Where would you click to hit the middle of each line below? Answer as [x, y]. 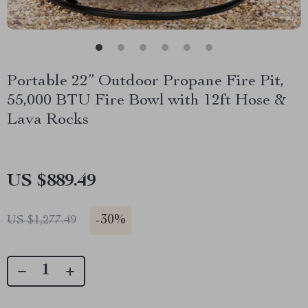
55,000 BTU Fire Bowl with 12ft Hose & [146, 101]
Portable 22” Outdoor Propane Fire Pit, [145, 82]
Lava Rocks [48, 120]
